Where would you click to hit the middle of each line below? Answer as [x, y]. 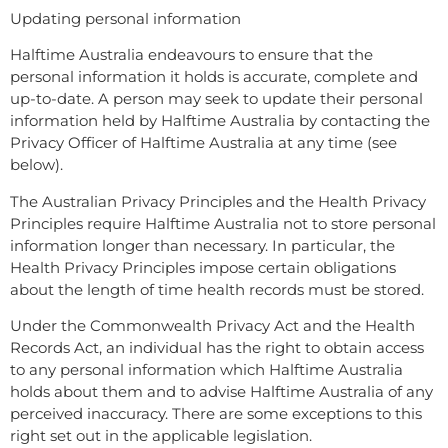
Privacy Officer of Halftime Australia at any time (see [203, 143]
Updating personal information [125, 18]
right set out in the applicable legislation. [161, 436]
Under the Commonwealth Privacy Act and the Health [212, 326]
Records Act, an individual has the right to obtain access [217, 348]
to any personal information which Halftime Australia [206, 370]
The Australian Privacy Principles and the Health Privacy [218, 201]
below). [36, 165]
